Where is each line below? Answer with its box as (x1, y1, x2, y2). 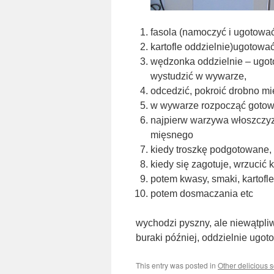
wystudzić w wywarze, (150, 71, 246, 81)
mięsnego (150, 130, 193, 140)
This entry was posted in (136, 260, 218, 270)
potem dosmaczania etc (150, 188, 253, 199)
